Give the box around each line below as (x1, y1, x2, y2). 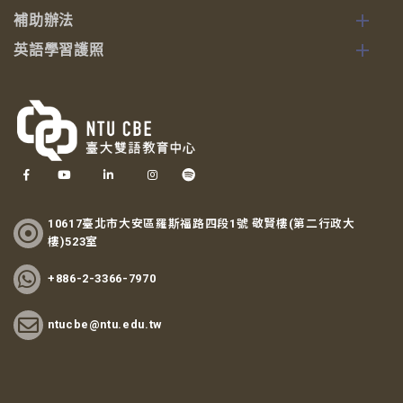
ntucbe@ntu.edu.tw (48, 317, 162, 331)
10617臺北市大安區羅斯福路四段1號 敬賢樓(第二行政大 (48, 216, 355, 230)
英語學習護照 (13, 39, 104, 64)
